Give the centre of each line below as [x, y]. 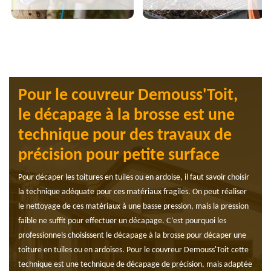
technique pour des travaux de [125, 136]
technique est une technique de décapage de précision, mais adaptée [135, 265]
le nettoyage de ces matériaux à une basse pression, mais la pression [133, 207]
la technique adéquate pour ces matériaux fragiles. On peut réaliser [132, 192]
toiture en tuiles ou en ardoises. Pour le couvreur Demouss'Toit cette [133, 250]
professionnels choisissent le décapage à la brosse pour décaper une [132, 236]
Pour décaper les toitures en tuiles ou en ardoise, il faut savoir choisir [134, 178]
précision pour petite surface [119, 156]
